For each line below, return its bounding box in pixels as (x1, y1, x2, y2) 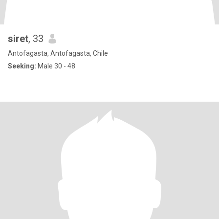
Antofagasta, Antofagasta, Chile (8, 49, 108, 57)
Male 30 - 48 (36, 62, 75, 70)
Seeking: (8, 62, 36, 70)
